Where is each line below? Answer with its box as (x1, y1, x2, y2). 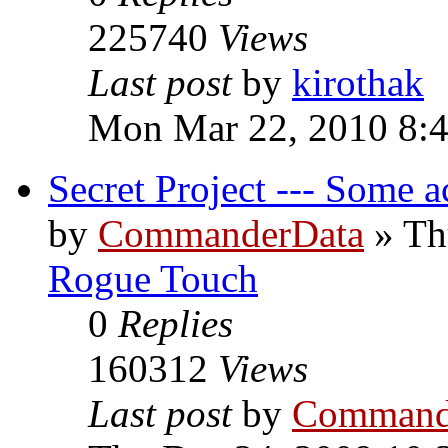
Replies (118, 302, 233, 345)
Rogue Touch (48, 257, 258, 300)
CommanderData (98, 212, 364, 255)
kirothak (292, 61, 424, 104)
